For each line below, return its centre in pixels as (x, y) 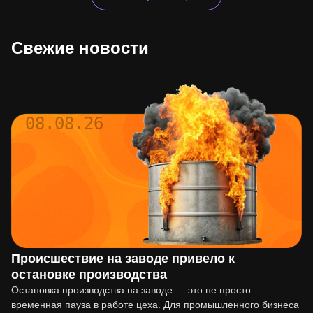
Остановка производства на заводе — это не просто (131, 290)
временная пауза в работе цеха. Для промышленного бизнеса (155, 305)
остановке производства (89, 275)
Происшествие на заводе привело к (123, 259)
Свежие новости (80, 48)
